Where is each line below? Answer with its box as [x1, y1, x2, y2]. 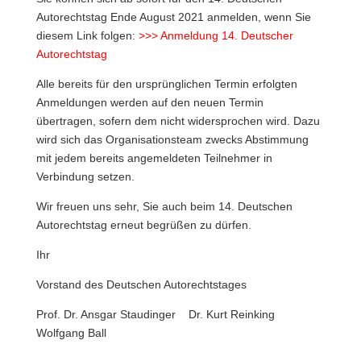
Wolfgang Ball [35, 326, 106, 339]
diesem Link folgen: [35, 29, 139, 42]
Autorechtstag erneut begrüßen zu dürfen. [35, 218, 251, 231]
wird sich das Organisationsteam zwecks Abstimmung [35, 133, 309, 146]
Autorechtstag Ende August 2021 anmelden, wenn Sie [35, 10, 311, 23]
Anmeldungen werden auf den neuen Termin [35, 96, 263, 109]
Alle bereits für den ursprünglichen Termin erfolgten [35, 77, 297, 90]
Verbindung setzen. [35, 170, 135, 183]
